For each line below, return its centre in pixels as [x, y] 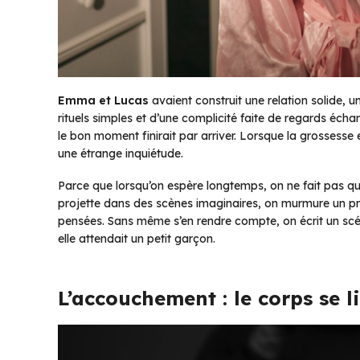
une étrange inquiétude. [121, 153]
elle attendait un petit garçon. [137, 238]
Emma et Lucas [103, 100]
